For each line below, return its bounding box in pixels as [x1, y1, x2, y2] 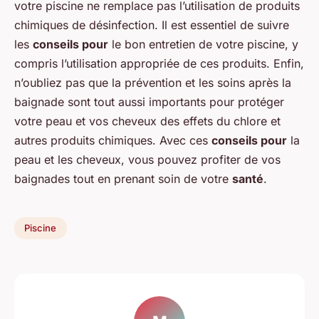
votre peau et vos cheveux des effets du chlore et [14, 113, 281, 128]
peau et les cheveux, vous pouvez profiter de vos [14, 152, 281, 167]
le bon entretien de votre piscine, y [108, 36, 298, 51]
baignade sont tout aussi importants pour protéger [14, 94, 284, 109]
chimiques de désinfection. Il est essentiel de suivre [14, 17, 289, 32]
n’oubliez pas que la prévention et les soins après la [14, 75, 291, 90]
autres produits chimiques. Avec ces [14, 132, 211, 147]
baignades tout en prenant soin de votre [14, 171, 232, 186]
